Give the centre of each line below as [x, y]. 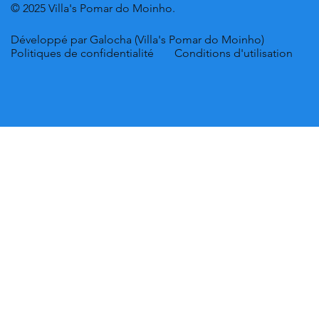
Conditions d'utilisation [233, 53]
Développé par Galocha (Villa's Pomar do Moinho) [137, 40]
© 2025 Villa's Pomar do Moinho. [93, 9]
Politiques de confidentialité [82, 53]
